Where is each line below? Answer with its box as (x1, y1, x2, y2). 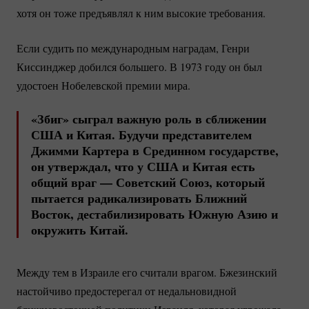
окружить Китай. (31, 221, 128, 239)
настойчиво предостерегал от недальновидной (17, 283, 237, 299)
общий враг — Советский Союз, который (31, 173, 265, 192)
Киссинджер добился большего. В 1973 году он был (17, 59, 262, 74)
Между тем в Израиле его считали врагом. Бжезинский (17, 265, 277, 280)
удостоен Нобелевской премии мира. (17, 78, 190, 93)
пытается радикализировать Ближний (31, 189, 247, 208)
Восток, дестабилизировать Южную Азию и (31, 205, 278, 223)
